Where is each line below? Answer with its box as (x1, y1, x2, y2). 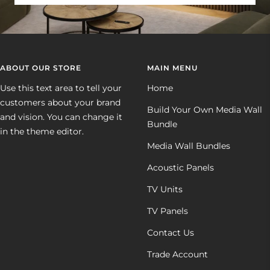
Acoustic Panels (147, 162, 214, 174)
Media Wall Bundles (147, 140, 230, 152)
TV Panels (147, 206, 188, 217)
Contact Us (147, 227, 194, 239)
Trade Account (147, 249, 208, 260)
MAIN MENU (147, 63, 198, 73)
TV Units (147, 184, 183, 195)
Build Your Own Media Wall (147, 104, 262, 116)
